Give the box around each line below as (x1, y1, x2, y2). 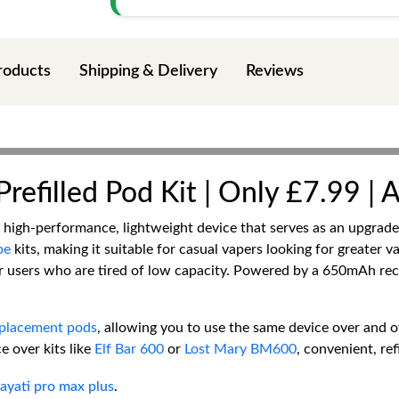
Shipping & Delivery (79, 63, 217, 79)
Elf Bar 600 (94, 342, 164, 356)
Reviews (246, 63, 304, 79)
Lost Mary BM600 (184, 342, 297, 356)
